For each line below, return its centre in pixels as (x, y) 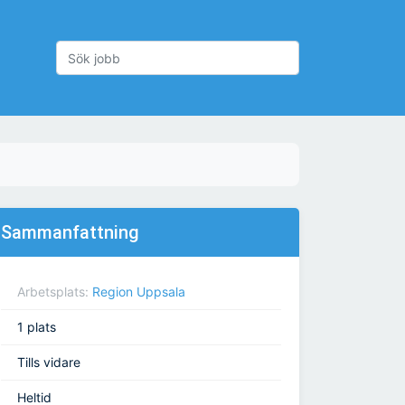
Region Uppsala (139, 292)
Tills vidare (49, 363)
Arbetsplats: (55, 292)
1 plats (37, 327)
